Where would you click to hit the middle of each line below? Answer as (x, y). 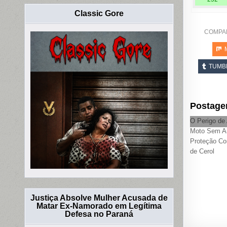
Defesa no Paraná (99, 214)
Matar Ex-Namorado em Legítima (99, 206)
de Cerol (202, 152)
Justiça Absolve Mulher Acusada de (99, 198)
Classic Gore (99, 14)
